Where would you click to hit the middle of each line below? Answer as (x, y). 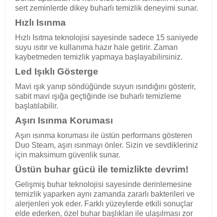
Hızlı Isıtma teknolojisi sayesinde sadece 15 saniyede (107, 38)
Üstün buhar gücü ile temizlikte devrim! (102, 169)
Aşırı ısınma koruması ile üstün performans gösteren (104, 135)
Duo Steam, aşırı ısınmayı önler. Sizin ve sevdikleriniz (107, 145)
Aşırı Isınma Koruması (64, 120)
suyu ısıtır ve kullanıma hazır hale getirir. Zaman (96, 47)
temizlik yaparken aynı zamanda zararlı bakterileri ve (105, 194)
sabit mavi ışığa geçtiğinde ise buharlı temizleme (98, 96)
